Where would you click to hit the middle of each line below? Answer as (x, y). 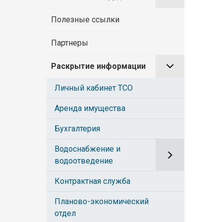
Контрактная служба (92, 181)
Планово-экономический (102, 201)
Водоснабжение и (87, 149)
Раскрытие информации (98, 66)
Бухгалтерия (77, 128)
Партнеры (70, 43)
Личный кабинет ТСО (94, 88)
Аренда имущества (90, 108)
